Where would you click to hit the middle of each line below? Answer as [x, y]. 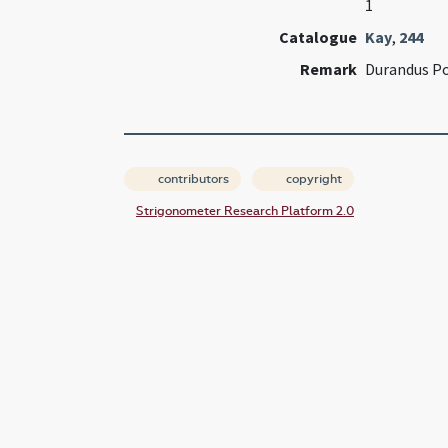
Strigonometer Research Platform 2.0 [245, 211]
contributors [192, 179]
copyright [312, 179]
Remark [328, 69]
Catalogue [317, 37]
